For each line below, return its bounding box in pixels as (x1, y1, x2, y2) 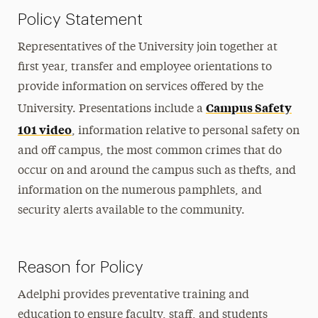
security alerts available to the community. (17, 205, 245, 216)
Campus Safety (205, 99, 292, 115)
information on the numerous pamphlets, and (17, 185, 262, 197)
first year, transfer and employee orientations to (17, 62, 272, 73)
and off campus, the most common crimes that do (17, 146, 282, 157)
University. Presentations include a (17, 104, 206, 115)
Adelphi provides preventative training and (17, 290, 249, 301)
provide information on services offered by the (17, 82, 263, 93)
